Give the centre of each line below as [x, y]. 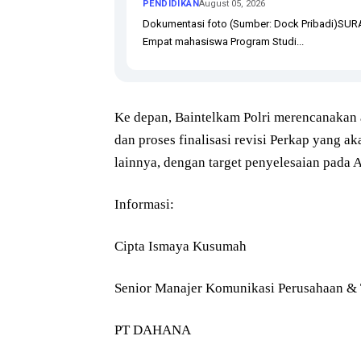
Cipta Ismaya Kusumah [180, 246]
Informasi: [144, 204]
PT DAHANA [153, 330]
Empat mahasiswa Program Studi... [223, 41]
